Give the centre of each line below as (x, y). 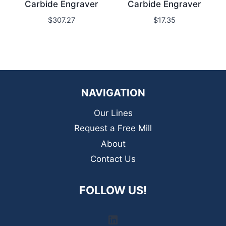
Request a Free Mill (113, 128)
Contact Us (113, 159)
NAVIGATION (113, 93)
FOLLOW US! (113, 190)
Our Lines (113, 113)
